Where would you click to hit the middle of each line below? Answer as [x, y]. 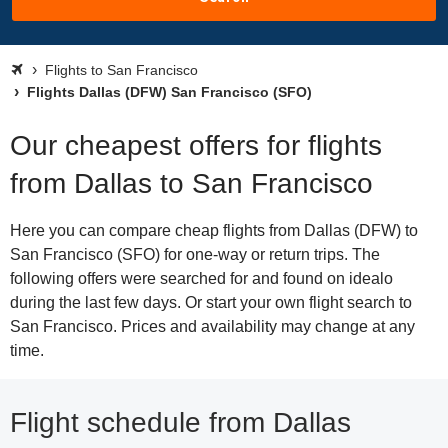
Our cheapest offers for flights [196, 145]
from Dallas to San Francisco [191, 183]
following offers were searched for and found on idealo [201, 278]
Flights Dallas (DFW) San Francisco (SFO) [167, 92]
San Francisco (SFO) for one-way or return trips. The [195, 254]
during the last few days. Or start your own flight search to [211, 302]
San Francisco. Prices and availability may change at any [212, 326]
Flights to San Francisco [121, 70]
